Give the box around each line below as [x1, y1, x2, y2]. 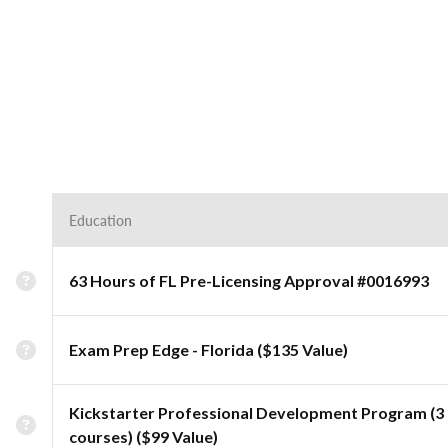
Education [69, 210, 132, 230]
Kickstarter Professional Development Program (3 [69, 403, 444, 422]
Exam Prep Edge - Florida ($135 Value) [69, 340, 348, 359]
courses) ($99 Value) [69, 427, 218, 446]
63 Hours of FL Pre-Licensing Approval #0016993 [69, 271, 429, 290]
